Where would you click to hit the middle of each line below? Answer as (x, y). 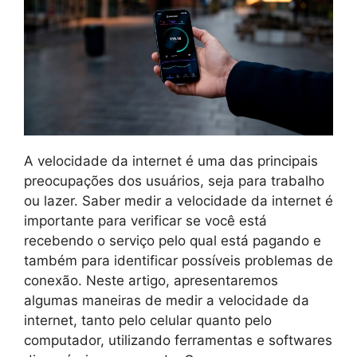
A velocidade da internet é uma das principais (171, 161)
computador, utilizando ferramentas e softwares (178, 341)
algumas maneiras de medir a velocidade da (167, 301)
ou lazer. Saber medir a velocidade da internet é (178, 201)
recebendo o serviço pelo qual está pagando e (173, 241)
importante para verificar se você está (145, 221)
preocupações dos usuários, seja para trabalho (174, 181)
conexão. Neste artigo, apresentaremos (151, 281)
